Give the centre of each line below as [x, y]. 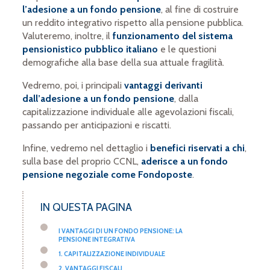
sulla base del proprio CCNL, [81, 162]
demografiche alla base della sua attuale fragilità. [124, 63]
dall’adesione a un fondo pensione [99, 99]
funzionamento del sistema [173, 36]
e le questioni [187, 49]
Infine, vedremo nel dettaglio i [86, 148]
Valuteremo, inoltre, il [68, 36]
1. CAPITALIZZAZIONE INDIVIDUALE [112, 254]
